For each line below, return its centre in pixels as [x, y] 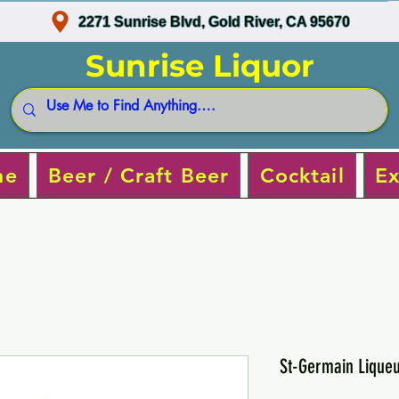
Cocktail [302, 175]
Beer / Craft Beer [138, 175]
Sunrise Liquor [199, 66]
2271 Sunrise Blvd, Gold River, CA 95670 [215, 21]
